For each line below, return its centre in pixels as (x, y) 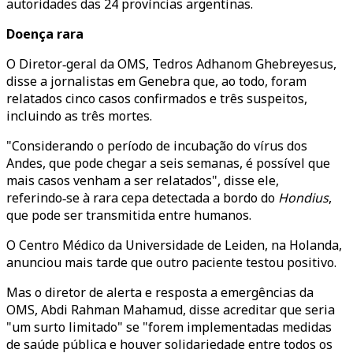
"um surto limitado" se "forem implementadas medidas (169, 327)
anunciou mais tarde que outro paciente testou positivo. (171, 262)
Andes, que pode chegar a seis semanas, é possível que (168, 163)
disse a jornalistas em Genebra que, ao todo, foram (156, 81)
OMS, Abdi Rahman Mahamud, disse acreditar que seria (171, 310)
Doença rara (45, 34)
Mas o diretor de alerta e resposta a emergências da (160, 292)
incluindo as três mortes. (79, 116)
